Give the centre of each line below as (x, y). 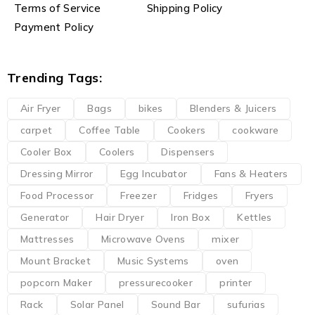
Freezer (139, 195)
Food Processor (57, 195)
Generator (45, 217)
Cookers (186, 130)
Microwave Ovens (143, 239)
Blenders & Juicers (233, 108)
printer (236, 283)
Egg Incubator (154, 174)
